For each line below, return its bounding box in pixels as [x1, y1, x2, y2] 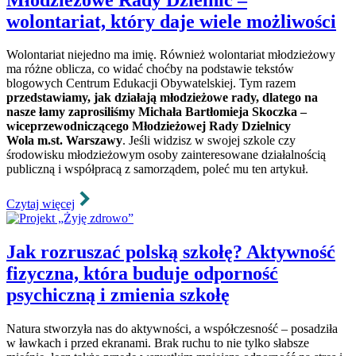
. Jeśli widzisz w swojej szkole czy [122, 133, 296, 148]
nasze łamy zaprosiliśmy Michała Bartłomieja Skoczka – [6, 105, 307, 119]
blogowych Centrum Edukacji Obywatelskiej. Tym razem [6, 76, 296, 91]
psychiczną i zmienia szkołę [6, 284, 230, 306]
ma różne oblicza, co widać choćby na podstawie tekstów [6, 62, 294, 76]
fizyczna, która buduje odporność [6, 263, 278, 284]
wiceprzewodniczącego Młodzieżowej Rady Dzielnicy [6, 119, 291, 133]
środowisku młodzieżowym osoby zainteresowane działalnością [6, 148, 326, 162]
